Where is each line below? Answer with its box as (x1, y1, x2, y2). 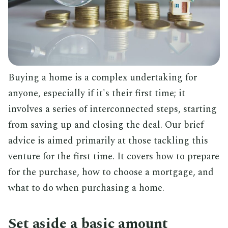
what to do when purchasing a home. (8, 180, 164, 195)
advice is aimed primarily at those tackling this (8, 133, 208, 148)
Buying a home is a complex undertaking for (8, 70, 197, 85)
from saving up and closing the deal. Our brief (8, 117, 204, 132)
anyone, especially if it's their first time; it (8, 85, 185, 101)
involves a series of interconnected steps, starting (8, 101, 217, 117)
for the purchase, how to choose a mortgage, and (8, 164, 214, 180)
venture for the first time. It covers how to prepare (8, 149, 219, 164)
